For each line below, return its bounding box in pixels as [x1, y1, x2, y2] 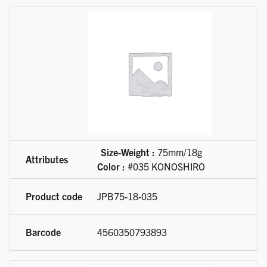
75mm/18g [154, 146, 202, 159]
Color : [97, 160, 125, 173]
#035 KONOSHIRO [125, 160, 205, 173]
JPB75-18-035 [97, 190, 157, 203]
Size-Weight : [100, 146, 155, 159]
